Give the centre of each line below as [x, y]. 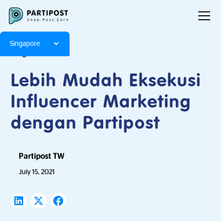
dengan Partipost [86, 124]
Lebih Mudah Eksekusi [106, 81]
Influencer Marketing [101, 103]
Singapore [25, 44]
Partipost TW [42, 156]
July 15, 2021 [37, 172]
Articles [55, 53]
